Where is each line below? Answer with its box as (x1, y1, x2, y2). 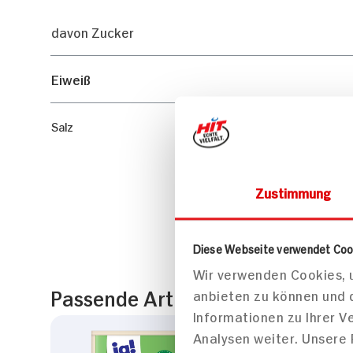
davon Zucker (51, 22, 134, 40)
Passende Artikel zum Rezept (50, 284, 320, 310)
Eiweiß (51, 69, 91, 87)
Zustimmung (255, 184, 332, 202)
